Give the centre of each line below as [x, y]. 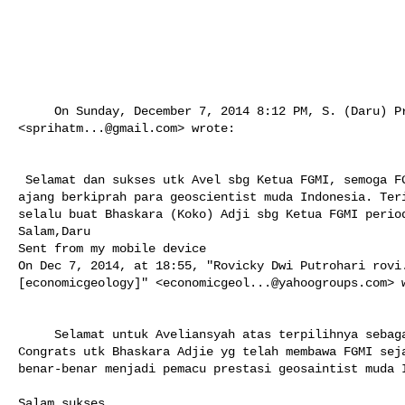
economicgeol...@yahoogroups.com [275, 283]
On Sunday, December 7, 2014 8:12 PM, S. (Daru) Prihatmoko [36, 111]
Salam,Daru [54, 231]
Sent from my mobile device [112, 248]
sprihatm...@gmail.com [101, 128]
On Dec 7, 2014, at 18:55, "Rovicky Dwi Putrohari [195, 265]
